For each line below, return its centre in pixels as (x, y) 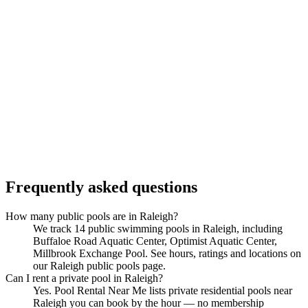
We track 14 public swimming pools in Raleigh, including (158, 228)
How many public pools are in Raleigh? (92, 216)
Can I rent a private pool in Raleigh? (84, 278)
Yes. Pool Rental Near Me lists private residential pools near (163, 290)
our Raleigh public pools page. (99, 265)
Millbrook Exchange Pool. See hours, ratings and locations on (167, 253)
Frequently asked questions (101, 187)
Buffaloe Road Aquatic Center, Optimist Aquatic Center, (155, 241)
